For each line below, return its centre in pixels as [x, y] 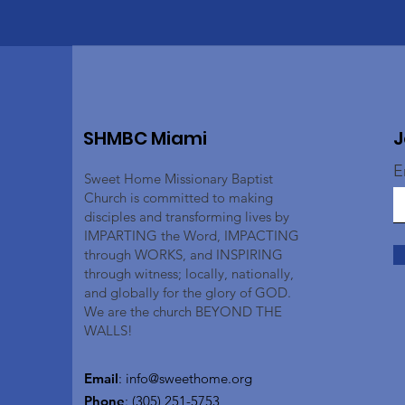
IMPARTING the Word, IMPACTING [192, 235]
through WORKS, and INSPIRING [184, 254]
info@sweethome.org [189, 378]
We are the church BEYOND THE [183, 311]
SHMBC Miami [145, 138]
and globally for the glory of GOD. [188, 292]
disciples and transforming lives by [187, 217]
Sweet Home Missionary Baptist [179, 179]
